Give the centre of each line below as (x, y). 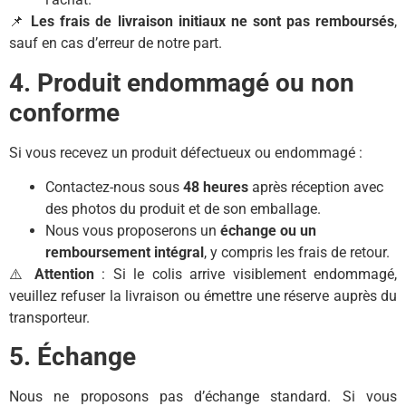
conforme (64, 112)
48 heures (216, 187)
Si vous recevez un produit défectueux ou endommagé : (186, 152)
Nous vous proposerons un (133, 230)
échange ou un (268, 230)
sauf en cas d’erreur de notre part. (116, 43)
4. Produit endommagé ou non (182, 82)
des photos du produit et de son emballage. (183, 208)
